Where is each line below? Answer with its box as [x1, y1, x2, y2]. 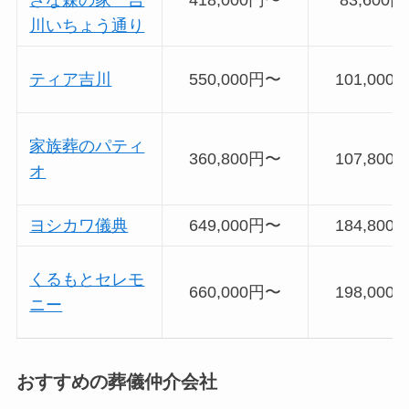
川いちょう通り [29, 16, 145, 35]
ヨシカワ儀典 [29, 215, 129, 235]
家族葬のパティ [29, 136, 145, 155]
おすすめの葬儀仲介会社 [16, 371, 217, 392]
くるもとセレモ [29, 269, 145, 288]
